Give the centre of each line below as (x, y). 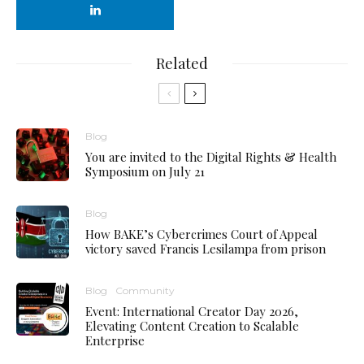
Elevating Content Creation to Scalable (192, 326)
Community (145, 291)
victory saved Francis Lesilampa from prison (206, 249)
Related (182, 64)
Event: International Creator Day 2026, (192, 312)
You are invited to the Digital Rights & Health (211, 157)
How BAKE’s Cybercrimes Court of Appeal (201, 234)
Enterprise (115, 341)
